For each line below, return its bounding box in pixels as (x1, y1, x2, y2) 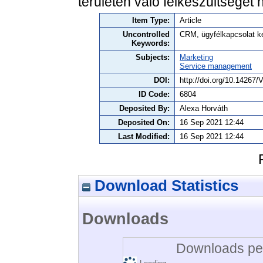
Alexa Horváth (180, 104, 228, 113)
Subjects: (136, 53, 170, 62)
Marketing (180, 53, 213, 62)
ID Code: (139, 90, 170, 99)
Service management (180, 62, 252, 71)
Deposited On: (118, 118, 170, 127)
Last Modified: (118, 132, 170, 141)
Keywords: (131, 39, 170, 48)
